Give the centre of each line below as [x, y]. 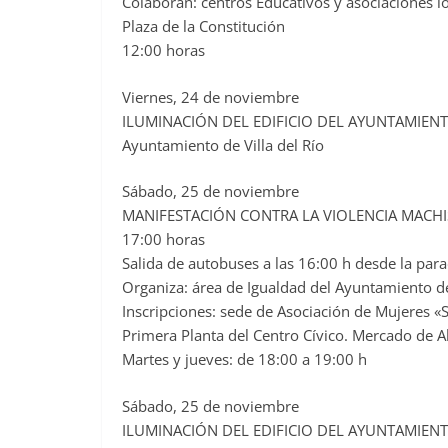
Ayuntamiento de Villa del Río [223, 144]
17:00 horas [163, 239]
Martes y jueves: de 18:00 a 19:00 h [244, 359]
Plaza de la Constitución [203, 26]
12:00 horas [163, 50]
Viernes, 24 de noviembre [210, 96]
